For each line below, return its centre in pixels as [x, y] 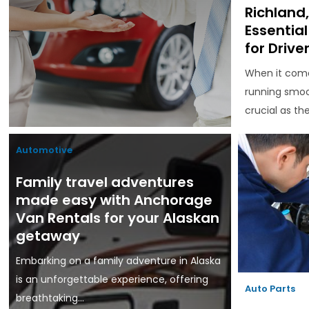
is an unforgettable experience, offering [112, 280]
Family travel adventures [105, 182]
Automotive [44, 150]
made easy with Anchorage [114, 200]
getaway [48, 236]
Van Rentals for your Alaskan [118, 218]
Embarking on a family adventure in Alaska [119, 261]
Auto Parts [270, 289]
